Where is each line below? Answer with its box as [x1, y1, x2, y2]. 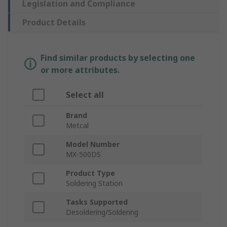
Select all [66, 89, 104, 101]
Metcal [66, 121, 89, 131]
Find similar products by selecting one [41, 52, 195, 64]
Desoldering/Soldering [66, 207, 138, 217]
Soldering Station [66, 178, 123, 188]
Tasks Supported [66, 197, 128, 207]
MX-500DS [66, 149, 101, 160]
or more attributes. [41, 64, 120, 76]
